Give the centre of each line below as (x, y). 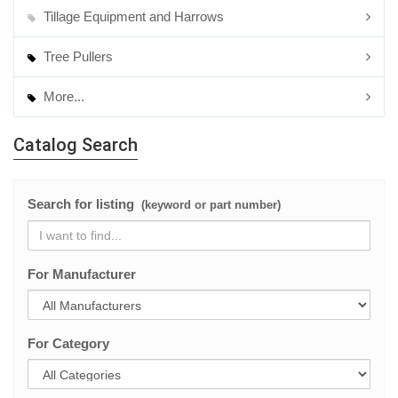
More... (63, 96)
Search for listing (83, 204)
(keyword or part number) (209, 205)
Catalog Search (76, 145)
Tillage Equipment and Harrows (132, 16)
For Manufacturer (82, 274)
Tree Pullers (77, 56)
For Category (68, 343)
